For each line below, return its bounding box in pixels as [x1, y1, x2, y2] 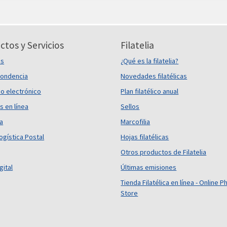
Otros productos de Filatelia [121, 147, 207, 157]
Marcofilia [121, 117, 150, 126]
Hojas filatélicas [121, 132, 169, 141]
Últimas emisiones [121, 163, 177, 172]
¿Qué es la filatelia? [121, 56, 179, 65]
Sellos [121, 102, 140, 111]
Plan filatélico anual [121, 87, 179, 96]
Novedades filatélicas [121, 71, 187, 81]
